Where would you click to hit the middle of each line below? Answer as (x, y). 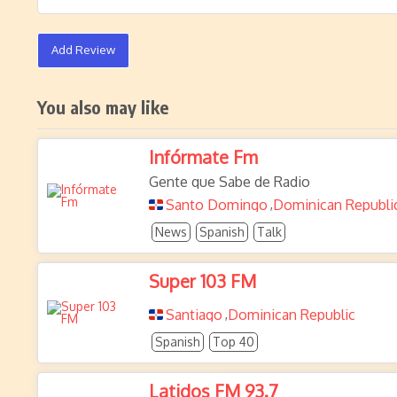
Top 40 (234, 342)
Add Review (83, 50)
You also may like (103, 107)
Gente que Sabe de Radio (230, 182)
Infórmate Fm (203, 157)
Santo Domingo (217, 205)
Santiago (194, 315)
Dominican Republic (292, 315)
